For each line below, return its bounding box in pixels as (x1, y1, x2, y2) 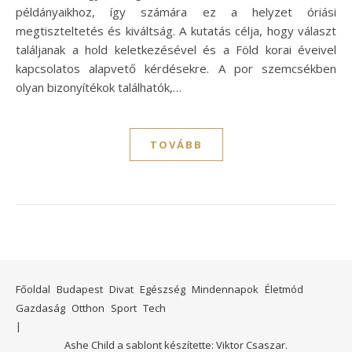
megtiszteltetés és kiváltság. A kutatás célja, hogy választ (16, 23, 336, 39)
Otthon (71, 301, 104, 316)
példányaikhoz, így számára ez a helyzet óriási (16, 4, 336, 20)
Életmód (265, 282, 303, 297)
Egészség (140, 282, 185, 297)
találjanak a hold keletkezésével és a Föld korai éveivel (16, 42, 336, 58)
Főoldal (16, 282, 50, 297)
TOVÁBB (149, 137, 203, 152)
